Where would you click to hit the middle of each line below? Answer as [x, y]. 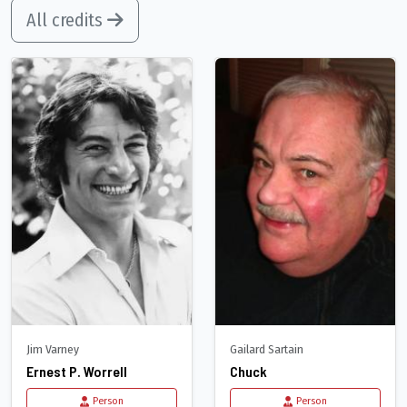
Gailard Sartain [267, 350]
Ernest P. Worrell [77, 372]
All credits [67, 20]
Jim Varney [53, 350]
